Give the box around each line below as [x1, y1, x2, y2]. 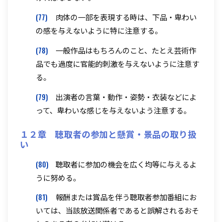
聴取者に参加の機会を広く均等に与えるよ [55, 158, 197, 169]
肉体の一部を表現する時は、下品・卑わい [55, 11, 197, 23]
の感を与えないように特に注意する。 [36, 25, 162, 36]
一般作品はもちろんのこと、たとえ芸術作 [55, 44, 196, 55]
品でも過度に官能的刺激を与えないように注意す [36, 57, 199, 69]
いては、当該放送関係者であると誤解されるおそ [36, 205, 199, 216]
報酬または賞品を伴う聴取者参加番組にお [55, 191, 197, 203]
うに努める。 [36, 171, 80, 183]
